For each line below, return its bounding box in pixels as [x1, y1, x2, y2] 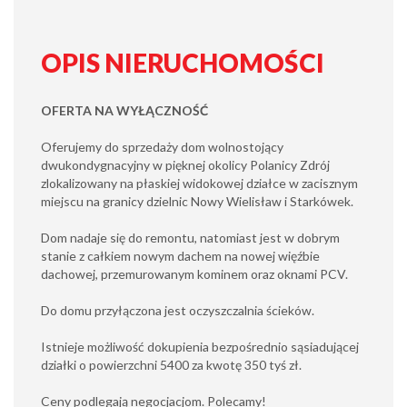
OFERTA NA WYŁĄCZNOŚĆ [41, 103, 208, 118]
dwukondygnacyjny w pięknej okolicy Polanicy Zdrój [41, 157, 330, 173]
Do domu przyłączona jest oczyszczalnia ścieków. [41, 303, 314, 318]
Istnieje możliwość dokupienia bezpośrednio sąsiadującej [41, 339, 359, 354]
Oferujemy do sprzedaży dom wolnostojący [41, 139, 283, 154]
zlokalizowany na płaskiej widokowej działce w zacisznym [41, 175, 358, 191]
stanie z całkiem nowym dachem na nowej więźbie [41, 248, 320, 263]
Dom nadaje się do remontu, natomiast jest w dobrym [41, 230, 340, 245]
